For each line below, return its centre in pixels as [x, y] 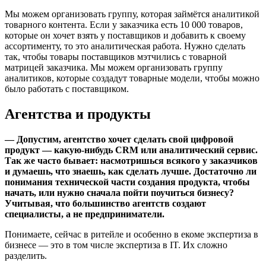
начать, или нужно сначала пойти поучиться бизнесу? [119, 193]
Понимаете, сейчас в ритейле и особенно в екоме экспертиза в [132, 235]
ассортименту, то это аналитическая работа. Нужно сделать [125, 46]
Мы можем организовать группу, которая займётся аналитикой [132, 14]
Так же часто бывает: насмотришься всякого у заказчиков [131, 161]
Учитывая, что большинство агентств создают [105, 204]
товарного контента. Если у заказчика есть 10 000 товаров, [124, 25]
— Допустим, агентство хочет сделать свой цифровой [119, 140]
